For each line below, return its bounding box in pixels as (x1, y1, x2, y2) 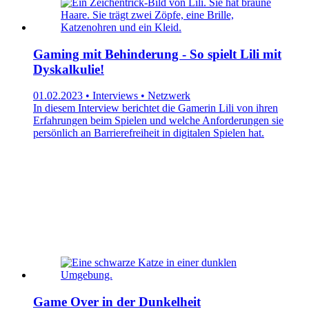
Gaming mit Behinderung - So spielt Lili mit (33, 46, 281, 61)
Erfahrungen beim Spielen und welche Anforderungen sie (33, 114, 283, 127)
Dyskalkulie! (33, 61, 104, 77)
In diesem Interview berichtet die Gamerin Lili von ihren (33, 102, 278, 114)
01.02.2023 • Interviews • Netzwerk (33, 90, 190, 102)
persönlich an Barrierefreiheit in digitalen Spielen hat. (33, 127, 264, 139)
